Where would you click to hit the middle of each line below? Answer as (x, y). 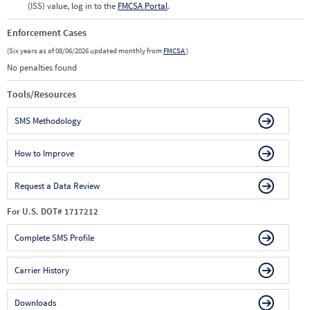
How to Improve (44, 153)
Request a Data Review (57, 186)
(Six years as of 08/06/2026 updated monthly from (85, 51)
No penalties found (42, 67)
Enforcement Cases (47, 33)
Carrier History (42, 270)
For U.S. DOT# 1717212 (53, 211)
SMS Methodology (48, 121)
